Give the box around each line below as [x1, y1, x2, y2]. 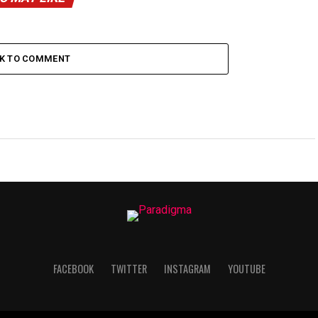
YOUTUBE [227, 261, 265, 276]
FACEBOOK [53, 261, 94, 276]
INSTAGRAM [163, 261, 211, 276]
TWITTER [110, 261, 147, 276]
